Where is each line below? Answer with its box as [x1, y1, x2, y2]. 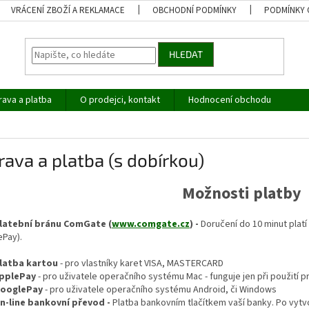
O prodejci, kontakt [80, 93, 160, 107]
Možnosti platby [181, 181, 301, 206]
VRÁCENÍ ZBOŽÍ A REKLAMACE [11, 4, 126, 17]
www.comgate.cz [112, 217, 190, 231]
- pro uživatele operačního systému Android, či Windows [43, 282, 277, 297]
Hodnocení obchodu [188, 93, 271, 107]
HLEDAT [169, 48, 203, 61]
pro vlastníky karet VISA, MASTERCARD [65, 256, 223, 270]
